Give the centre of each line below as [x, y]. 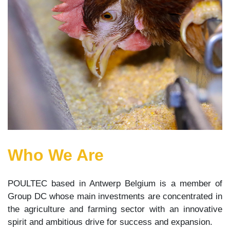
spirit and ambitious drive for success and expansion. [110, 222]
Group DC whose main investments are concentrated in [115, 197]
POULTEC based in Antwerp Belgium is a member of [115, 184]
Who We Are [56, 155]
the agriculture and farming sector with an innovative [115, 209]
